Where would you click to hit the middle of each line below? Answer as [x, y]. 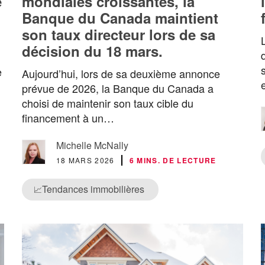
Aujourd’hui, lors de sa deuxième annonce [121, 74]
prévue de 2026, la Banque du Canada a [117, 88]
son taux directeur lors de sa [118, 35]
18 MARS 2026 [85, 160]
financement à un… [68, 118]
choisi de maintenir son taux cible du [107, 103]
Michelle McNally [92, 146]
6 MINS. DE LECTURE [173, 161]
